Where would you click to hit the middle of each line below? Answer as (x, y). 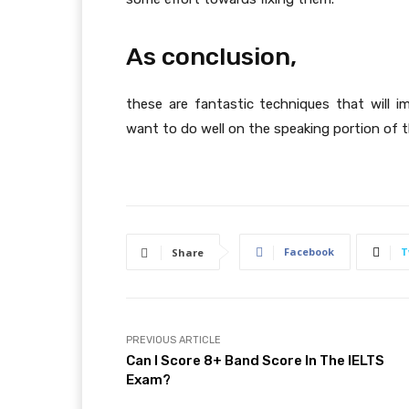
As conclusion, (211, 57)
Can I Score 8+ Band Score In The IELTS (255, 361)
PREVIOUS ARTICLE (173, 341)
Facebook (309, 252)
